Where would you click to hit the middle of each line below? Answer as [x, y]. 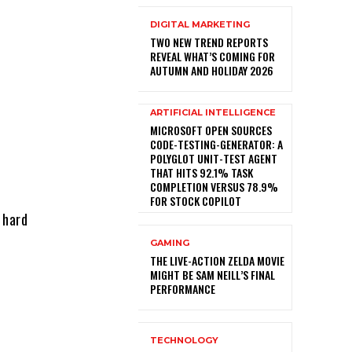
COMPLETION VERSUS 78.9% [214, 187]
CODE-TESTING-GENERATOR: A [216, 145]
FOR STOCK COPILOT [196, 201]
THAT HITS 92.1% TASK [202, 173]
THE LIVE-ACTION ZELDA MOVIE [217, 261]
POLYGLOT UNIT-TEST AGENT [214, 159]
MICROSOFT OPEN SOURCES [211, 130]
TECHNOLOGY [184, 341]
